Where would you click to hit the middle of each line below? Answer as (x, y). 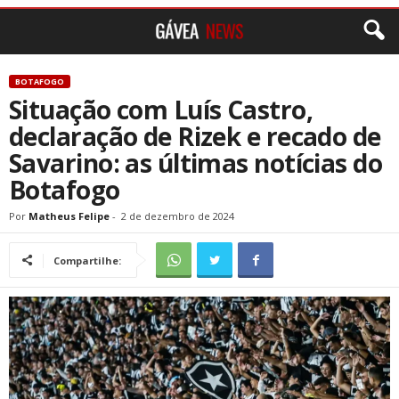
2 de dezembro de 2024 (178, 216)
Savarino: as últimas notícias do (196, 163)
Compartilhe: (87, 261)
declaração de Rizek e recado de (195, 136)
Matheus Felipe (69, 216)
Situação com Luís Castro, (161, 110)
